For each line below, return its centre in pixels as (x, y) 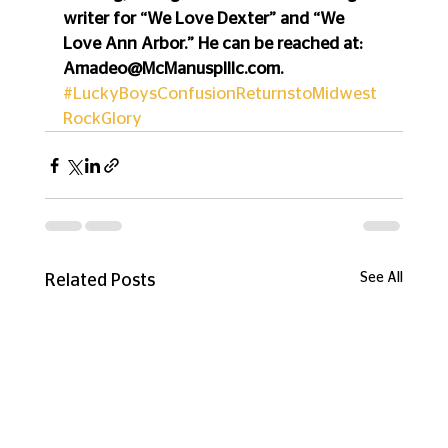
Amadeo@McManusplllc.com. (172, 69)
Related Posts (99, 281)
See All (382, 278)
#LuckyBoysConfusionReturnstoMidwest (219, 94)
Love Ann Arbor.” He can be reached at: (214, 44)
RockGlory (102, 119)
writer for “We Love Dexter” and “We (205, 19)
